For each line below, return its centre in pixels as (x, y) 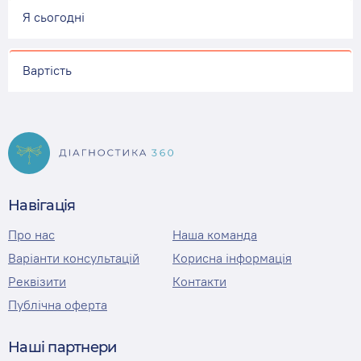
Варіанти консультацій (74, 258)
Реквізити (37, 281)
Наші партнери (62, 347)
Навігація (42, 205)
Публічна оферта (58, 305)
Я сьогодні (53, 17)
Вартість (47, 70)
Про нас (31, 234)
